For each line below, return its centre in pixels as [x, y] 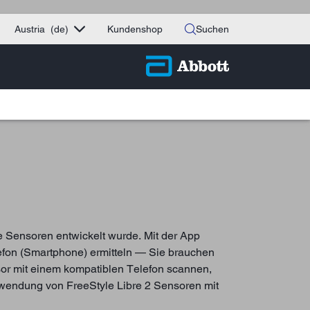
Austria [30, 29]
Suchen [212, 29]
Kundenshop [135, 29]
